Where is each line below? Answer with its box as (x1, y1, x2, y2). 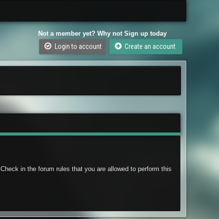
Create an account (123, 43, 179, 50)
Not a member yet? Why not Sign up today (38, 30, 167, 37)
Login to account (53, 43, 102, 50)
